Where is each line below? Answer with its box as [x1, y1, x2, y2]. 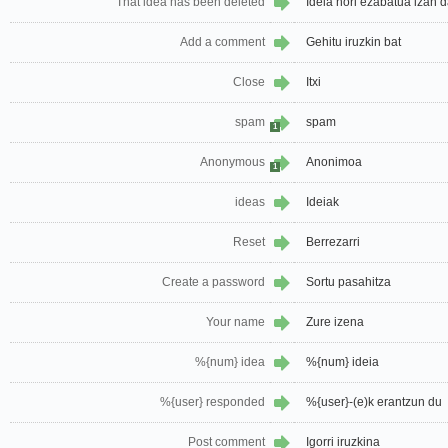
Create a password [162, 275, 265, 290]
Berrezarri [306, 235, 360, 250]
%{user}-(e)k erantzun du [306, 395, 442, 410]
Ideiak [306, 195, 339, 210]
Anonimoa [306, 155, 362, 170]
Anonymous [200, 155, 265, 170]
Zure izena [306, 315, 364, 330]
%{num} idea [195, 355, 265, 370]
